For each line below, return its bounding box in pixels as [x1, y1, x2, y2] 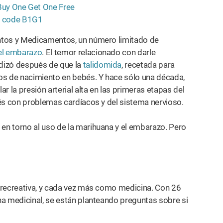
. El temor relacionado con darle [42, 47, 156, 57]
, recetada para [121, 60, 175, 70]
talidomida [83, 60, 122, 70]
